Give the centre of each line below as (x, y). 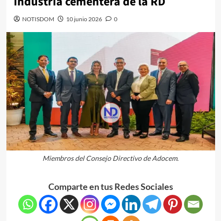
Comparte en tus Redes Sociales (110, 186)
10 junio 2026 (84, 19)
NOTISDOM (38, 19)
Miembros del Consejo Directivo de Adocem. (110, 158)
